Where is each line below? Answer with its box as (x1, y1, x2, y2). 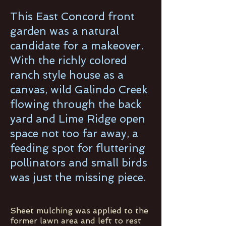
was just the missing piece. (10, 171, 149, 184)
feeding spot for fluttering (10, 142, 145, 154)
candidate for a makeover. (10, 39, 143, 52)
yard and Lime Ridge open (10, 112, 145, 125)
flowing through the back (10, 98, 142, 110)
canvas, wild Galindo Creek (10, 83, 148, 96)
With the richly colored (10, 54, 127, 67)
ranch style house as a (10, 69, 124, 81)
